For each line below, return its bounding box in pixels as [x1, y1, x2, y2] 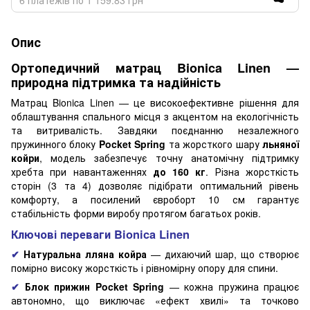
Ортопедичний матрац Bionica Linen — [11, 58, 299, 77]
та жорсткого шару [168, 136, 263, 151]
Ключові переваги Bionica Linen [11, 226, 190, 242]
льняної [262, 136, 300, 151]
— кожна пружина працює [164, 279, 299, 293]
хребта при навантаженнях [11, 164, 153, 179]
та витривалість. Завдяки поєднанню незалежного [11, 122, 299, 137]
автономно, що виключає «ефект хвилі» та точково [11, 293, 299, 307]
